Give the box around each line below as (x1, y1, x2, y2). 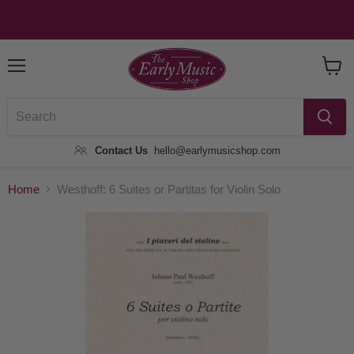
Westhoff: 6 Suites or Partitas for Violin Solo (57, 183, 281, 197)
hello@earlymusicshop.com (153, 144, 281, 156)
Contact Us (94, 144, 148, 156)
